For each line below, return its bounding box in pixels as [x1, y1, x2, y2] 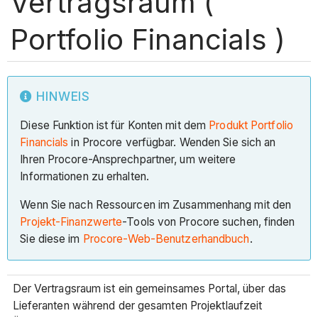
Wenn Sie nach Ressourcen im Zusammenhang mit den [20, 197, 292, 212]
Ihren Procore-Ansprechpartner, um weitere [20, 153, 236, 167]
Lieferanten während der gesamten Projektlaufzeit [12, 299, 263, 313]
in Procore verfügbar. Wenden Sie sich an [68, 136, 276, 150]
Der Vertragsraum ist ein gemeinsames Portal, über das [12, 282, 286, 296]
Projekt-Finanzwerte [20, 214, 123, 229]
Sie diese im [20, 231, 83, 246]
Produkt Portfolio [209, 119, 293, 133]
